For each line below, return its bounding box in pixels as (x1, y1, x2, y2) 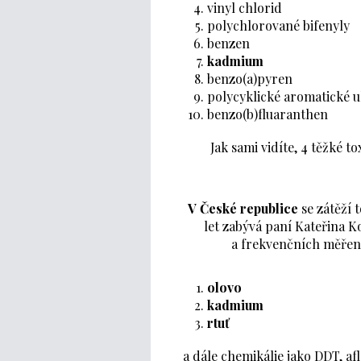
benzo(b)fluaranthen (207, 105, 328, 122)
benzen (207, 34, 250, 52)
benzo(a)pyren (207, 69, 293, 87)
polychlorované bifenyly (207, 16, 350, 34)
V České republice (187, 199, 298, 217)
